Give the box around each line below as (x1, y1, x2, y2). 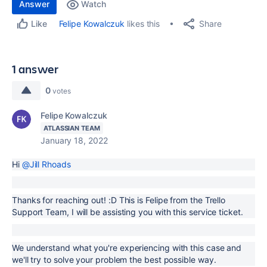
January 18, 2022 (41, 135, 108, 145)
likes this (125, 18, 160, 29)
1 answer (12, 61, 59, 77)
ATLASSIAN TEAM (44, 124, 100, 132)
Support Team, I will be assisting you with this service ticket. (12, 207, 243, 217)
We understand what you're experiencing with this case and (12, 243, 242, 253)
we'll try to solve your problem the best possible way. (12, 254, 216, 265)
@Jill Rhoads (21, 159, 71, 169)
